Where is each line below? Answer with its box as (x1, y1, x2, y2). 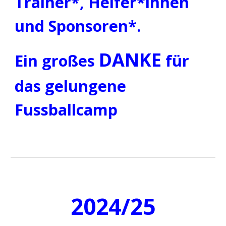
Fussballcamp (15, 99, 118, 121)
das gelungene (15, 75, 127, 97)
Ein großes (15, 50, 99, 72)
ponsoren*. (56, 15, 178, 37)
